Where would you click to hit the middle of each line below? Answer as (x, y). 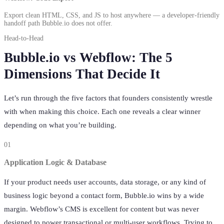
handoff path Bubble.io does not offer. (58, 23)
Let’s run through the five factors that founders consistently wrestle (108, 98)
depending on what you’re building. (60, 125)
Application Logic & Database (55, 162)
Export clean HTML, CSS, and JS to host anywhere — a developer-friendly (112, 15)
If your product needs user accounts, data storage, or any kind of (105, 182)
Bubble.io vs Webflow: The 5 (88, 58)
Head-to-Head (24, 38)
